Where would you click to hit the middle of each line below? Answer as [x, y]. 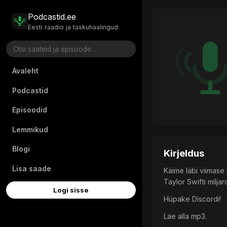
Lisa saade [32, 168]
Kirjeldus [184, 154]
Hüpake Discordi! [193, 199]
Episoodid [30, 110]
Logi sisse [71, 190]
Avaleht [25, 70]
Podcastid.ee [52, 17]
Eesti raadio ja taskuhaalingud [73, 27]
